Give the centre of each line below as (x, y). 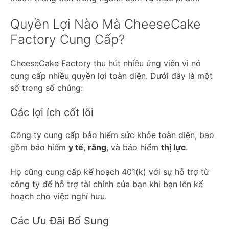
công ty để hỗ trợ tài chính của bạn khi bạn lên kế (107, 184)
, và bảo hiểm (134, 147)
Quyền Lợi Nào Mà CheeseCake (106, 24)
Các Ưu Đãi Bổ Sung (60, 221)
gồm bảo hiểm (39, 147)
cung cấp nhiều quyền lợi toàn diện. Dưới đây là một (111, 75)
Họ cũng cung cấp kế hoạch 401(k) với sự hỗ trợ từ (110, 171)
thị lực (173, 147)
